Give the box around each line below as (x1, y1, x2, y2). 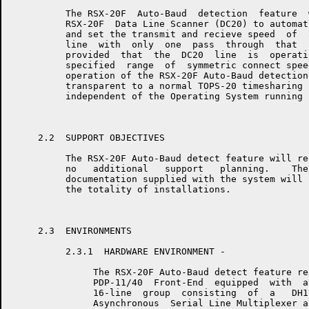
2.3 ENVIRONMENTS (10, 226, 132, 236)
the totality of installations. (10, 184, 231, 195)
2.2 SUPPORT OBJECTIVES (10, 132, 165, 143)
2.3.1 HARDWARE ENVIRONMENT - (10, 246, 231, 257)
